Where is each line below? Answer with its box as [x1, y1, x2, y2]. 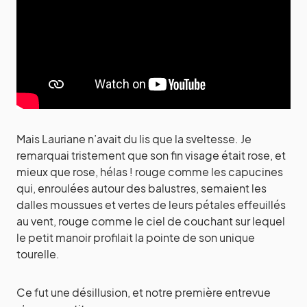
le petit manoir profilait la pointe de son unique [16, 230, 255, 245]
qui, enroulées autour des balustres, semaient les [16, 181, 267, 196]
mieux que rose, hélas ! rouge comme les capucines [16, 164, 283, 180]
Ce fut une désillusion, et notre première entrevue [16, 285, 271, 300]
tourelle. [16, 247, 62, 262]
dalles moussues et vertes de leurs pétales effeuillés [16, 197, 286, 212]
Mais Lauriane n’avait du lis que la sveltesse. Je [16, 132, 251, 147]
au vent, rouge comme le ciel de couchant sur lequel [16, 214, 285, 229]
